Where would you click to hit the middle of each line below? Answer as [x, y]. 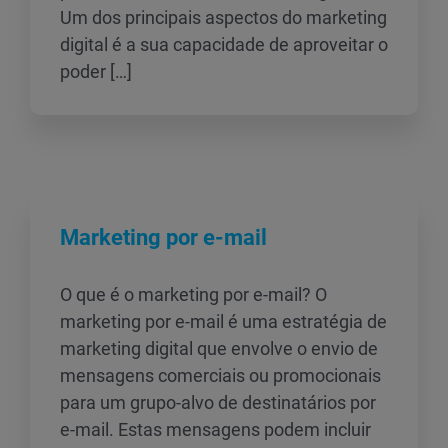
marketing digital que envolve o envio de [219, 348]
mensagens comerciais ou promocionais [220, 375]
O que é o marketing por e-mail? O [193, 294]
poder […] [96, 71]
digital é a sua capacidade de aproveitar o [224, 44]
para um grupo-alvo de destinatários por [218, 402]
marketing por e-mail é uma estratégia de [223, 321]
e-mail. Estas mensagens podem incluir [215, 429]
